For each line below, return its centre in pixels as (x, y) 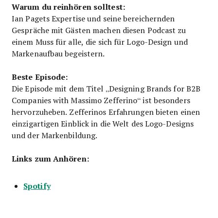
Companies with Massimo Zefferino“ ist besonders (101, 100)
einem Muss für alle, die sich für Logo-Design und (100, 41)
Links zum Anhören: (50, 158)
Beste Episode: (40, 76)
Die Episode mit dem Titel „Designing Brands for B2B (106, 88)
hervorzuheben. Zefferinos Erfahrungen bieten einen (106, 111)
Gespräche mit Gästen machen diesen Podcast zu (99, 30)
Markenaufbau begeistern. (58, 53)
